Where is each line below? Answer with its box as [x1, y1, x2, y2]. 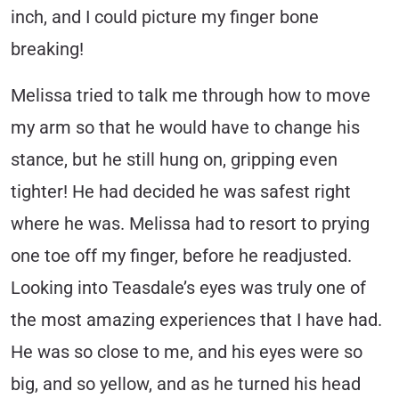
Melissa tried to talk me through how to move [11, 85, 370, 106]
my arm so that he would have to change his [11, 117, 360, 138]
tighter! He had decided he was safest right [11, 181, 351, 202]
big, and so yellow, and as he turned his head [11, 373, 361, 395]
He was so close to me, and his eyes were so [11, 341, 362, 362]
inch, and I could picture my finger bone [11, 6, 319, 28]
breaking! [11, 38, 84, 60]
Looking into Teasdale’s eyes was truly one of [11, 277, 366, 298]
